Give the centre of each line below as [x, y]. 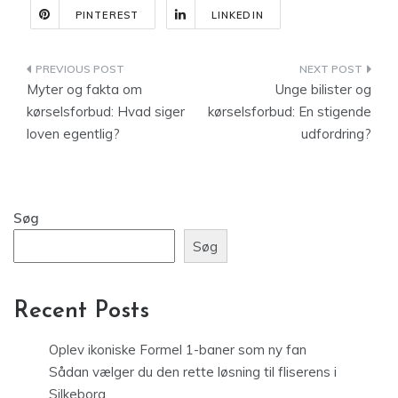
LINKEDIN [237, 15]
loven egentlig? [73, 134]
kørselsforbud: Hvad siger [106, 111]
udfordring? [336, 134]
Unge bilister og [323, 89]
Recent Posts [81, 312]
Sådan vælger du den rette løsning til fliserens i [193, 372]
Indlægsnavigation [125, 72]
